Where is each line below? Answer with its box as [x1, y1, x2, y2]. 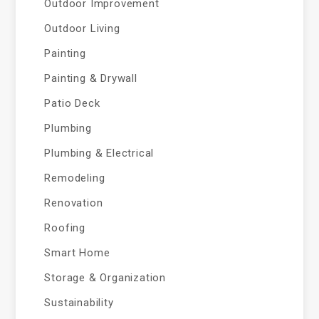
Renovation [44, 197, 103, 209]
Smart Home [44, 246, 110, 259]
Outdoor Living [44, 22, 120, 35]
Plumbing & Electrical [44, 147, 155, 159]
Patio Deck [44, 97, 100, 110]
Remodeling [44, 172, 105, 184]
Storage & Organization [44, 271, 167, 284]
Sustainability [44, 296, 114, 309]
